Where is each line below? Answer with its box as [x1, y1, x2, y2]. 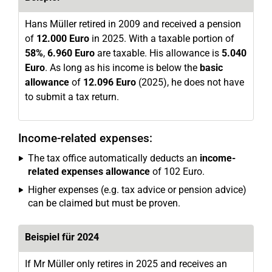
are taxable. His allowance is [95, 47, 222, 59]
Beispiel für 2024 [25, 231, 99, 243]
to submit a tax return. [25, 91, 119, 103]
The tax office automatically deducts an [28, 152, 200, 164]
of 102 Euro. [150, 166, 205, 177]
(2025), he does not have [136, 76, 244, 88]
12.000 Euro [36, 33, 89, 44]
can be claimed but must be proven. [28, 197, 180, 209]
